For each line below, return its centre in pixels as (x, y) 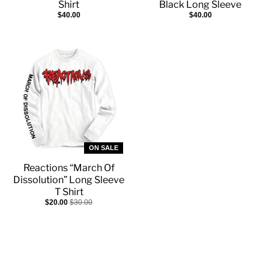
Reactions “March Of (69, 168)
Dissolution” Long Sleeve (69, 180)
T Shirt (69, 192)
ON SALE (104, 147)
